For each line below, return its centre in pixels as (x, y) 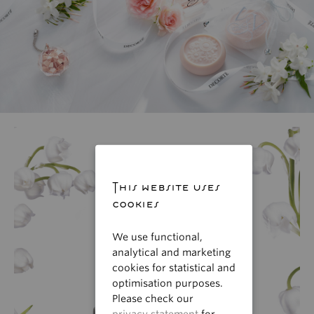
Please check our (153, 298)
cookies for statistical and (174, 267)
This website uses (166, 187)
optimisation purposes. (168, 283)
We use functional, (157, 237)
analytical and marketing (171, 252)
